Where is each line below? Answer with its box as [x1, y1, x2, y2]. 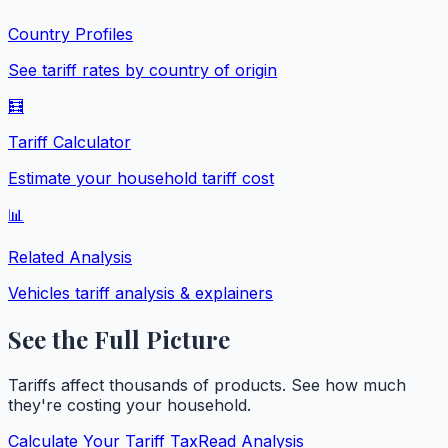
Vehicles [8, 282, 70, 303]
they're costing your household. [8, 394, 251, 415]
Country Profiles [8, 23, 133, 44]
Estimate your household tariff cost [8, 167, 274, 188]
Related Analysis [8, 246, 132, 267]
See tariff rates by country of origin [8, 59, 277, 80]
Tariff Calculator [8, 131, 131, 152]
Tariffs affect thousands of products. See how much [8, 374, 406, 395]
